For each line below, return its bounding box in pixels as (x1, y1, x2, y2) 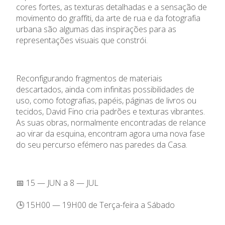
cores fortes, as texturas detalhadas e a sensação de (16, 1, 207, 13)
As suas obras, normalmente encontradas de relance (16, 117, 206, 128)
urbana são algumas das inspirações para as (16, 23, 176, 35)
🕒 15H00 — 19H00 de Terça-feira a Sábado (16, 199, 175, 210)
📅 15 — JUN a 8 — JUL (16, 177, 98, 188)
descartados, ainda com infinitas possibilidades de (16, 83, 194, 95)
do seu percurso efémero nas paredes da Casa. (16, 139, 187, 150)
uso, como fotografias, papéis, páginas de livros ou (16, 94, 196, 106)
